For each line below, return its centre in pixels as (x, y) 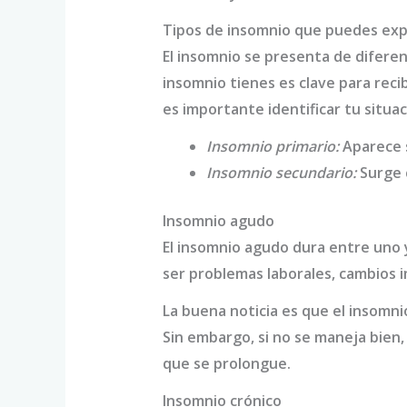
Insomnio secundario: (281, 173)
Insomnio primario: (272, 147)
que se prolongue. (226, 364)
